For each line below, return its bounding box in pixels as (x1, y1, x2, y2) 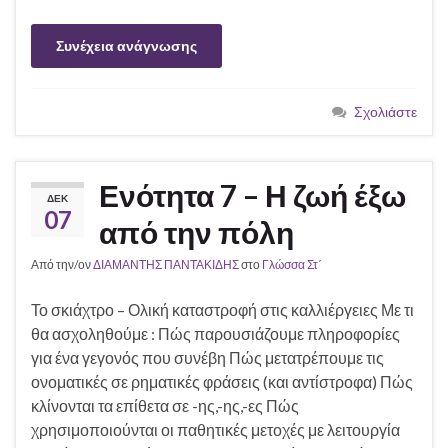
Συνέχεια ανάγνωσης (56, 37, 197, 55)
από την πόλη (99, 214, 294, 251)
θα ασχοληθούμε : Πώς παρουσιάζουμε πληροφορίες (31, 324, 400, 344)
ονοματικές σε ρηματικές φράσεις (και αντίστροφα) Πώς (31, 372, 413, 392)
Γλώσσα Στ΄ (262, 257, 322, 273)
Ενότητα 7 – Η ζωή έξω (99, 177, 406, 214)
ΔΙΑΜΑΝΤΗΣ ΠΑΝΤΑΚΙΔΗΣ (93, 257, 239, 273)
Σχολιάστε (354, 103, 417, 121)
